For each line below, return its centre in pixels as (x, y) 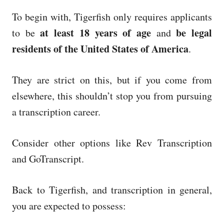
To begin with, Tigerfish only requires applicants (112, 16)
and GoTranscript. (48, 158)
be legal (194, 32)
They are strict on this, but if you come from (112, 79)
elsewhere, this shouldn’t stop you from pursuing (112, 95)
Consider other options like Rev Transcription (112, 142)
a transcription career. (56, 111)
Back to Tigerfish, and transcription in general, (112, 189)
